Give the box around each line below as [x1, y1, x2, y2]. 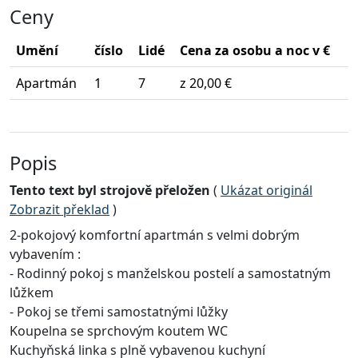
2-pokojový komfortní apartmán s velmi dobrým [10, 226, 300, 245]
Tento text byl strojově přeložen [10, 181, 210, 200]
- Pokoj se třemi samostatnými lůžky [10, 303, 228, 321]
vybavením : [10, 245, 81, 264]
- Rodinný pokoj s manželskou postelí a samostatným [10, 265, 331, 283]
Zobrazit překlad [10, 201, 109, 219]
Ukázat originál [221, 181, 312, 200]
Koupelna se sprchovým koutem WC [10, 322, 228, 340]
